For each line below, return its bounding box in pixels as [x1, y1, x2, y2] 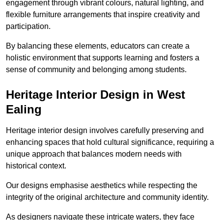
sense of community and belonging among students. [6, 65, 187, 74]
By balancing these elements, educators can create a [6, 41, 190, 50]
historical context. [6, 161, 66, 170]
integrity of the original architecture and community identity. [6, 192, 209, 201]
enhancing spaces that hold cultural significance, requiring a [6, 137, 214, 146]
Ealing [6, 102, 42, 116]
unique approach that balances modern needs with [6, 149, 182, 158]
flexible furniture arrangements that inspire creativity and [6, 10, 200, 19]
